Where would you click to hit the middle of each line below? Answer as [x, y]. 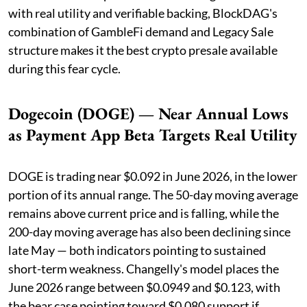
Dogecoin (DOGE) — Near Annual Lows [148, 113]
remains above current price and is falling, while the [144, 213]
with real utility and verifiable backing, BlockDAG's [143, 13]
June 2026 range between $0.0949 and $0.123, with [144, 287]
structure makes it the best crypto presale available [143, 50]
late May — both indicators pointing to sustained [137, 250]
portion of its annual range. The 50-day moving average [153, 194]
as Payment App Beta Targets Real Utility [153, 134]
